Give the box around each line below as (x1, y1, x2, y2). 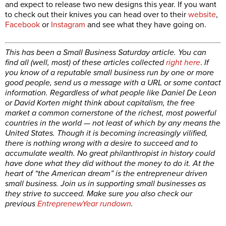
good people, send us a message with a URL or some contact (5, 78, 221, 88)
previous (5, 199, 37, 209)
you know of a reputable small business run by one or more (5, 68, 214, 78)
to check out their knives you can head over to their (5, 10, 188, 20)
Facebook (5, 20, 40, 30)
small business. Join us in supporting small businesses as (5, 179, 206, 189)
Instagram (51, 20, 85, 30)
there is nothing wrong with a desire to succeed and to (5, 138, 198, 149)
